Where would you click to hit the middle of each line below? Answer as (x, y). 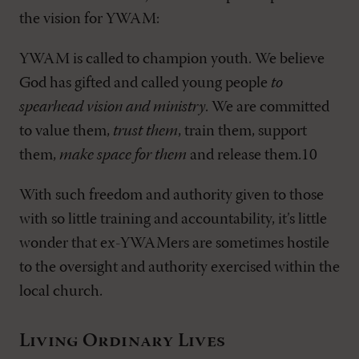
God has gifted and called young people (145, 83)
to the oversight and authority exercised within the (179, 268)
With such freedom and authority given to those (171, 196)
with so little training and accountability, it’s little (173, 220)
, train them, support (242, 131)
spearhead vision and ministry (112, 107)
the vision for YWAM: (89, 19)
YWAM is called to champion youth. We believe (172, 59)
